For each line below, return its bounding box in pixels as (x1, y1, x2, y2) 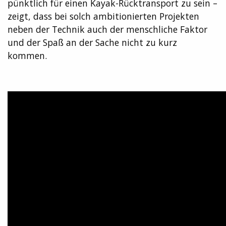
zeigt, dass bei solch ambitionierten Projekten (8, 10, 199, 22)
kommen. (8, 49, 47, 62)
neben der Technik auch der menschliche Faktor (8, 23, 207, 35)
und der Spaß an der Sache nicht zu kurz (8, 36, 177, 48)
